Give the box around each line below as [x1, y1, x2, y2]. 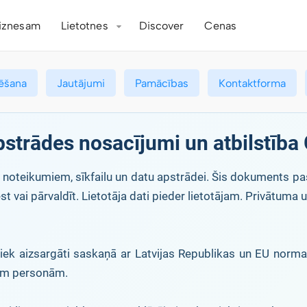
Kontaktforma [219, 77, 286, 90]
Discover [138, 19, 184, 32]
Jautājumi [57, 77, 105, 90]
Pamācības [135, 77, 188, 90]
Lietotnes [60, 19, 108, 32]
